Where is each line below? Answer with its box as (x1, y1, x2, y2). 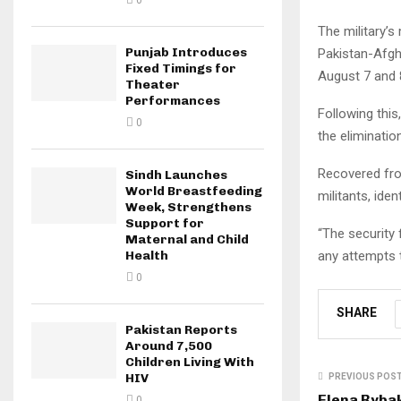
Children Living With (125, 354, 254, 370)
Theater (125, 77, 180, 92)
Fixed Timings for (125, 61, 236, 76)
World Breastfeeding (125, 183, 262, 199)
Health (125, 248, 168, 263)
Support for (125, 216, 204, 231)
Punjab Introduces (125, 45, 247, 60)
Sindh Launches (125, 167, 227, 183)
